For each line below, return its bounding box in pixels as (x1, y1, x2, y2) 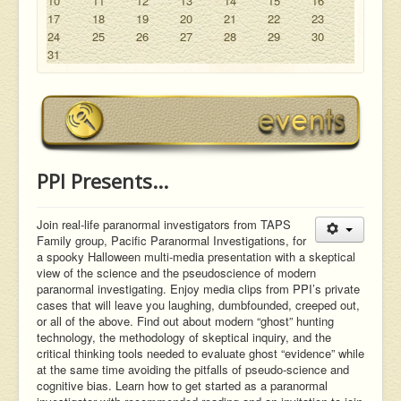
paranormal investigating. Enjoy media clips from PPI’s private (37, 279, 360, 297)
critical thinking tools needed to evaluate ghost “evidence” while (37, 344, 364, 362)
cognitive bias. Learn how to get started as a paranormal (37, 376, 328, 394)
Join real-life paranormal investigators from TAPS (37, 215, 291, 233)
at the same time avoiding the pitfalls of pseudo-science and (37, 360, 349, 378)
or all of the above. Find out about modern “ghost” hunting (37, 311, 334, 329)
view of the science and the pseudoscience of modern (37, 263, 316, 281)
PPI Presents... (37, 166, 168, 194)
